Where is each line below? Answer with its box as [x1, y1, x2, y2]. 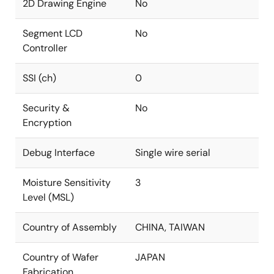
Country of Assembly [23, 221, 117, 234]
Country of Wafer [23, 251, 98, 264]
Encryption [23, 116, 72, 129]
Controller [23, 42, 67, 54]
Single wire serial [135, 146, 210, 159]
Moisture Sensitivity [23, 176, 111, 189]
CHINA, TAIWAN [135, 221, 205, 234]
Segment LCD [23, 27, 83, 40]
